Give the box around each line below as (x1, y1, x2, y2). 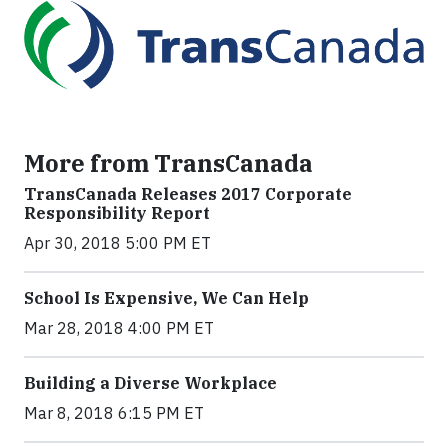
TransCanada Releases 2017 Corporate (24, 184, 352, 205)
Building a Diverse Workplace (24, 373, 277, 394)
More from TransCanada (24, 148, 313, 179)
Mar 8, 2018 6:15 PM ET (24, 403, 204, 424)
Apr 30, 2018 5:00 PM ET (24, 233, 211, 254)
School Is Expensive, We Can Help (24, 288, 309, 309)
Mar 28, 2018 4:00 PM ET (24, 318, 214, 339)
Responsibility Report (24, 203, 210, 224)
